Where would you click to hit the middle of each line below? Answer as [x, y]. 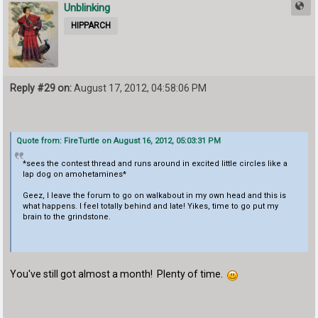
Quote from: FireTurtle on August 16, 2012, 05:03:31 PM [119, 141]
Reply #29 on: [41, 88]
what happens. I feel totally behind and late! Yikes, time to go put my [150, 206]
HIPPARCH [91, 25]
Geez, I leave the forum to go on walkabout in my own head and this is [154, 195]
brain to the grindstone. [66, 216]
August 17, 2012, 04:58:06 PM [139, 88]
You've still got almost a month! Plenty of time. [119, 274]
